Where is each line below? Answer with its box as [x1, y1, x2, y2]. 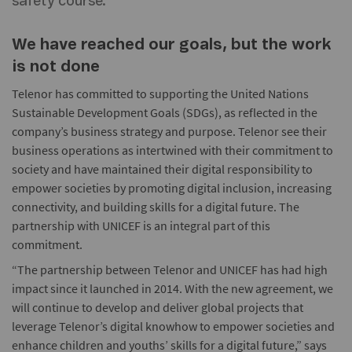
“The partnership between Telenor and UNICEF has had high [12, 262, 328, 278]
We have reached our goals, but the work [12, 37, 332, 53]
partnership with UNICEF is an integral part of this [12, 218, 270, 234]
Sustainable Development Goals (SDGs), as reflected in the [12, 104, 317, 121]
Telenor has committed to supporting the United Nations [12, 86, 309, 102]
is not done [12, 59, 100, 75]
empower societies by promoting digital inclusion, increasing [12, 180, 332, 196]
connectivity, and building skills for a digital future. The [12, 199, 299, 215]
